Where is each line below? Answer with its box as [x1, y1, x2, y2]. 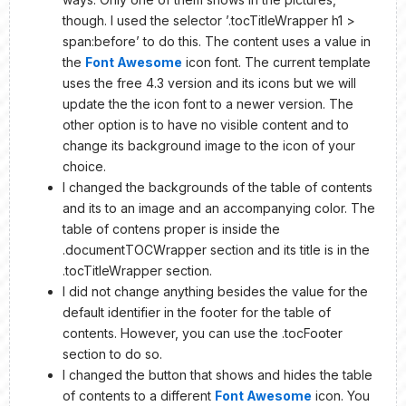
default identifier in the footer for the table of [63, 304, 331, 320]
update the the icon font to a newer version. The [63, 95, 353, 111]
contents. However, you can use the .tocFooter [63, 324, 343, 341]
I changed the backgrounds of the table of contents [63, 179, 372, 195]
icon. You [312, 387, 370, 403]
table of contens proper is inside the [63, 220, 280, 237]
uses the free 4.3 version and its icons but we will [63, 74, 356, 91]
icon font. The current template [182, 53, 371, 70]
